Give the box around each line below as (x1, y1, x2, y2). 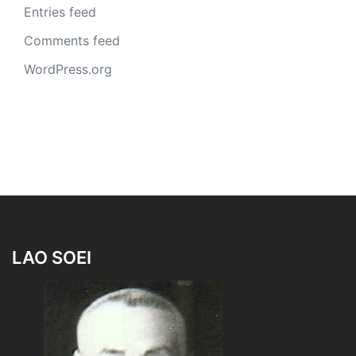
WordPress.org (24, 61, 112, 78)
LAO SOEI (12, 247, 91, 269)
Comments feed (24, 33, 120, 49)
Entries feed (24, 4, 96, 21)
